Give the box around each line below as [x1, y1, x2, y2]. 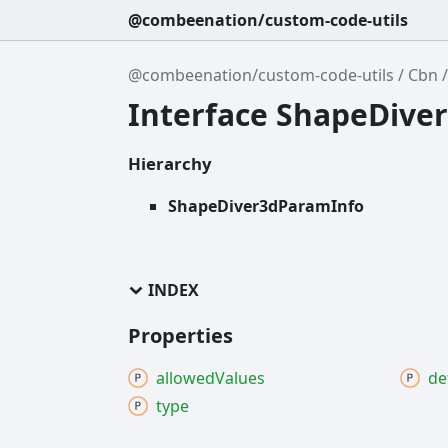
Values [215, 367, 265, 390]
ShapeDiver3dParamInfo [168, 195, 364, 218]
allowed [156, 367, 215, 390]
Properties [128, 322, 233, 350]
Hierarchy [128, 151, 212, 175]
